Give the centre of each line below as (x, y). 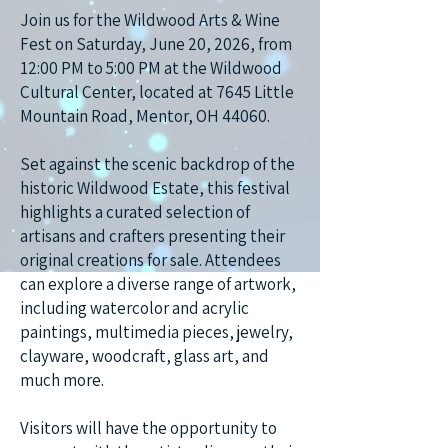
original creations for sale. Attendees (150, 260)
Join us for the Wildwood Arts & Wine (150, 20)
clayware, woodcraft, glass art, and (144, 356)
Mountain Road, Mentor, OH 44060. (145, 116)
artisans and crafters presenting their (152, 236)
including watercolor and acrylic (134, 308)
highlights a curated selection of (135, 212)
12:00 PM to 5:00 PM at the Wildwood (151, 68)
